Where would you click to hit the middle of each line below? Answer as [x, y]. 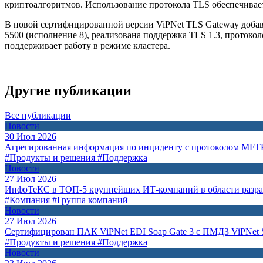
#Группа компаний [90, 200]
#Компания [27, 200]
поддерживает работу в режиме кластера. [87, 45]
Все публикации [38, 115]
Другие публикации [68, 90]
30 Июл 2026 [31, 136]
